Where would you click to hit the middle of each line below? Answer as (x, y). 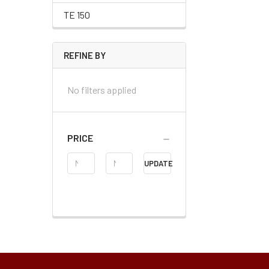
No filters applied (102, 90)
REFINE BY (85, 55)
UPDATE (159, 163)
